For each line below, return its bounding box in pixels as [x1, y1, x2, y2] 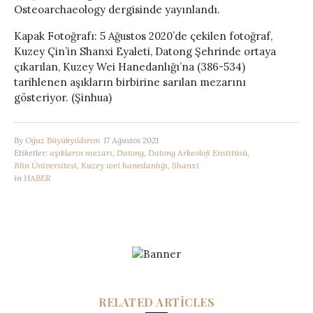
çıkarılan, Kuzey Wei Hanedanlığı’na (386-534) [14, 59, 245, 73]
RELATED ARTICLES [99, 295, 214, 310]
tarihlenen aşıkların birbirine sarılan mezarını [14, 75, 246, 89]
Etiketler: [14, 147, 50, 158]
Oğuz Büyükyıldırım [25, 134, 101, 145]
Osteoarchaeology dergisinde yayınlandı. [14, 2, 220, 16]
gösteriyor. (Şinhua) [14, 90, 112, 104]
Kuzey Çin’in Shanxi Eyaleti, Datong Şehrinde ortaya [14, 44, 276, 58]
